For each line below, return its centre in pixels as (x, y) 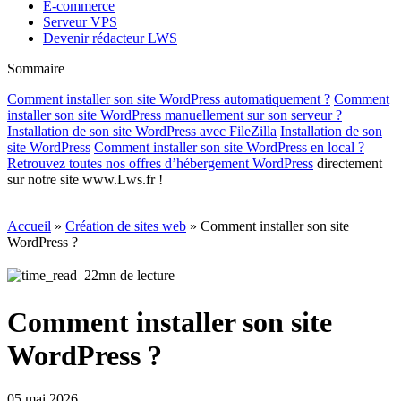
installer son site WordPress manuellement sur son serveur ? (175, 115)
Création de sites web (126, 226)
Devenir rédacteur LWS (110, 38)
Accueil (29, 226)
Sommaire (36, 69)
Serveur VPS (80, 22)
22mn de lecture (129, 276)
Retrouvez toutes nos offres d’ (92, 164)
